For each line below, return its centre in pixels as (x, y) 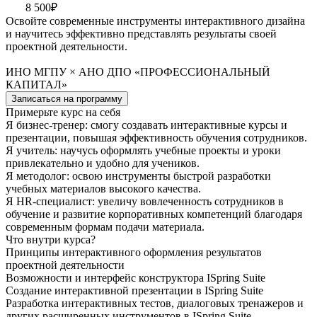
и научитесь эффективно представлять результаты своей (141, 33)
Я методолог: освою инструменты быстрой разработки (138, 175)
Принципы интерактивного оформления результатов (134, 252)
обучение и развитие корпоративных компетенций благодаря (154, 214)
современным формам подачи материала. (105, 226)
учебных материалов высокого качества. (103, 188)
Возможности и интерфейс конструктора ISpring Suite (136, 277)
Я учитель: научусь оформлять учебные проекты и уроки (143, 150)
